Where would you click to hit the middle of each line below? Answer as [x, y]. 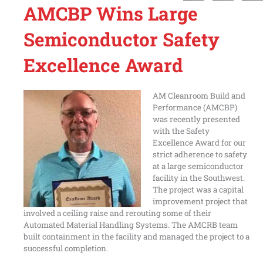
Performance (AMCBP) [195, 107]
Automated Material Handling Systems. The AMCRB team [131, 225]
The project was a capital [198, 190]
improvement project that [200, 201]
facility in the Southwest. [199, 178]
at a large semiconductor [198, 166]
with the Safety [181, 131]
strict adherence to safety [200, 154]
